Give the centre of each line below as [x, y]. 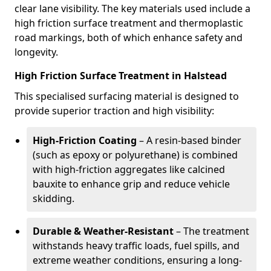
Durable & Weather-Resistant [103, 231]
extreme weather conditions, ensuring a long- [137, 260]
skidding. [54, 198]
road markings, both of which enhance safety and [129, 38]
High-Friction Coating [85, 140]
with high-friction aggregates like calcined [129, 169]
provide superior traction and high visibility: [114, 111]
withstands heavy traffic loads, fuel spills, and [136, 246]
